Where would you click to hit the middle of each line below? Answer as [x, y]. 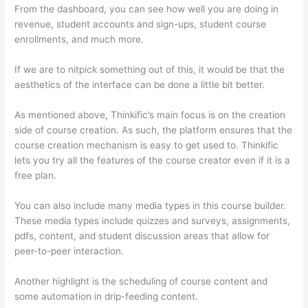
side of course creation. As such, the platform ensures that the [154, 130]
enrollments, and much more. [79, 40]
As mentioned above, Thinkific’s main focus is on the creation [150, 114]
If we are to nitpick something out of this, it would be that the [150, 69]
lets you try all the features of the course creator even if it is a [153, 160]
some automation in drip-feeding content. [107, 296]
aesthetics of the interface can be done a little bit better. [140, 84]
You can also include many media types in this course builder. [151, 205]
